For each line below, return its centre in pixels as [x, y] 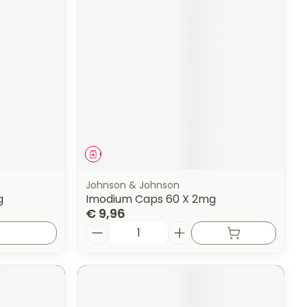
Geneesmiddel [131, 153]
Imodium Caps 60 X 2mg [151, 199]
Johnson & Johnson [133, 185]
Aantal [104, 227]
